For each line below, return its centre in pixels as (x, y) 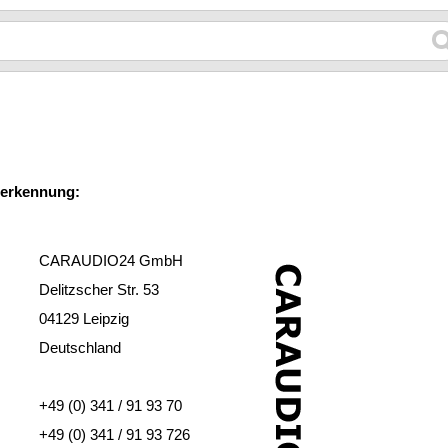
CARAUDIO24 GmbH (111, 260)
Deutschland (80, 347)
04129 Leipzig (84, 318)
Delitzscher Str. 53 (99, 289)
